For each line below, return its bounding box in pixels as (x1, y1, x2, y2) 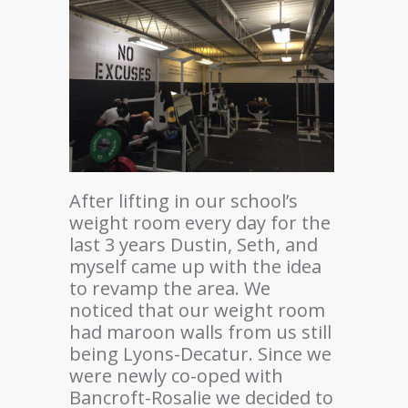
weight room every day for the (69, 209, 331, 235)
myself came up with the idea (69, 253, 321, 279)
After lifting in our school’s (69, 188, 298, 213)
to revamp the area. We (69, 275, 270, 301)
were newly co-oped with (69, 362, 283, 388)
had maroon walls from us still (69, 319, 331, 344)
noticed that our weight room (69, 297, 325, 322)
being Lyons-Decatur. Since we (69, 341, 331, 366)
